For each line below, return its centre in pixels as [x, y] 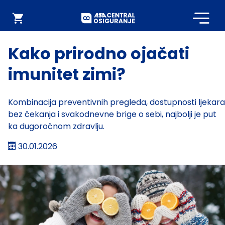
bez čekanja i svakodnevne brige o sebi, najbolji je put [112, 114]
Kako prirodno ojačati [99, 53]
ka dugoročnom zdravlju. [56, 126]
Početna [157, 17]
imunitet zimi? [67, 74]
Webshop [42, 18]
